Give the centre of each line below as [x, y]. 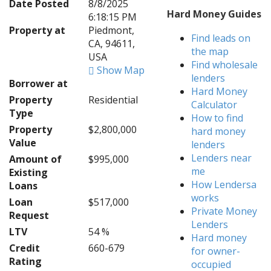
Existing [28, 172]
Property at [37, 30]
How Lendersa [224, 184]
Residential [113, 100]
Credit [24, 248]
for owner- [216, 251]
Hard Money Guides [214, 14]
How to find [217, 118]
